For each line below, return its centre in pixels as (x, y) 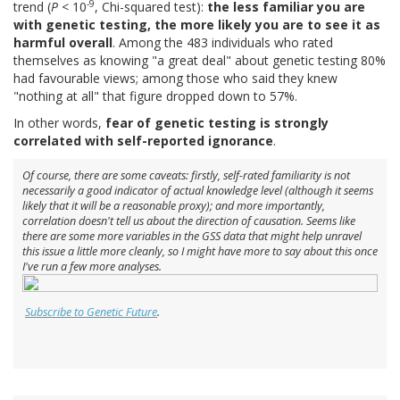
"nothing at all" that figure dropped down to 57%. (155, 96)
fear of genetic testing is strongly (217, 123)
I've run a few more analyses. (92, 267)
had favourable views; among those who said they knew (175, 79)
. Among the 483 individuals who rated (223, 43)
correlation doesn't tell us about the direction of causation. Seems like (189, 221)
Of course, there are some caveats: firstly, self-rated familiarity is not (186, 176)
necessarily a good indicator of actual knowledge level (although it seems (198, 191)
